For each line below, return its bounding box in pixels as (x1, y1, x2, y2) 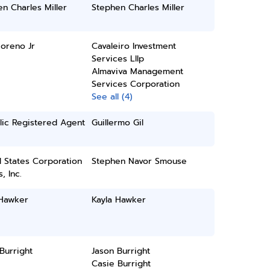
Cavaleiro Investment (92, 40, 177, 52)
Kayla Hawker (92, 193, 146, 206)
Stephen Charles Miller (92, 1, 185, 14)
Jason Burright (92, 245, 151, 257)
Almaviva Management (92, 65, 184, 78)
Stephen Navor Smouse (92, 155, 187, 168)
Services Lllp (92, 52, 145, 65)
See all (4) (92, 90, 133, 103)
